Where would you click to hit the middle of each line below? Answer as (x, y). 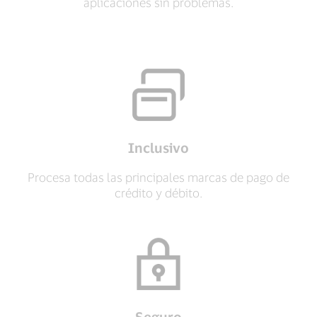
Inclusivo (158, 148)
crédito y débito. (158, 192)
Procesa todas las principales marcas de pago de (158, 177)
